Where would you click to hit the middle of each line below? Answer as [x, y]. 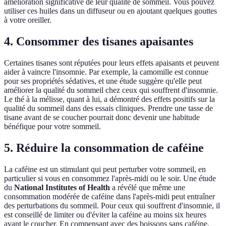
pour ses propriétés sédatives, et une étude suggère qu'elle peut [103, 81]
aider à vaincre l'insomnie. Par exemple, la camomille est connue [106, 72]
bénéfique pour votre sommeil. [52, 127]
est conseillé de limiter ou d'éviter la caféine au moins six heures [105, 215]
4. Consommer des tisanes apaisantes [99, 42]
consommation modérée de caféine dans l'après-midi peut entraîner [109, 197]
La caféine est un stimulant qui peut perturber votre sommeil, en [105, 169]
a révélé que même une [148, 188]
